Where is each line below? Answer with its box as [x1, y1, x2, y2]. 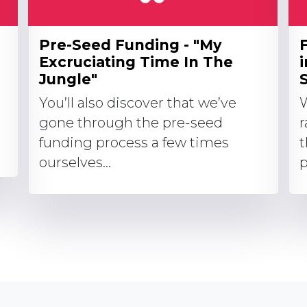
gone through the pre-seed [39, 114, 223, 131]
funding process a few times [39, 134, 229, 151]
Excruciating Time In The [39, 53, 233, 71]
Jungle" [39, 71, 97, 88]
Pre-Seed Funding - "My [39, 36, 222, 53]
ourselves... [39, 154, 111, 171]
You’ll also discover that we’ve [39, 95, 236, 111]
